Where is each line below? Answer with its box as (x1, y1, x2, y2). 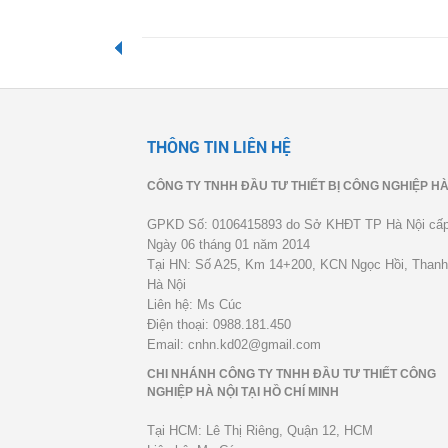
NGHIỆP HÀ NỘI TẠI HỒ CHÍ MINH (147, 385, 339, 399)
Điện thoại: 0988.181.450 (147, 317, 291, 332)
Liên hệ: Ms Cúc (147, 297, 242, 312)
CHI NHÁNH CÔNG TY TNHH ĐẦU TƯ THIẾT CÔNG (147, 367, 436, 381)
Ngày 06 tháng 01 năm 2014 (147, 237, 310, 252)
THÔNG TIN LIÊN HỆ (147, 138, 291, 157)
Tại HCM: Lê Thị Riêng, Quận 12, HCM (147, 423, 373, 438)
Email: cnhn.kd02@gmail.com (147, 337, 321, 352)
